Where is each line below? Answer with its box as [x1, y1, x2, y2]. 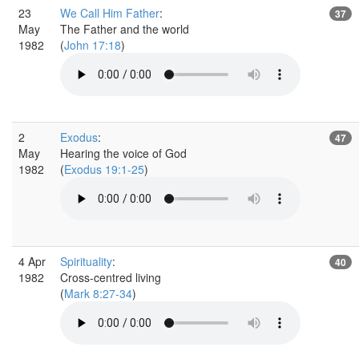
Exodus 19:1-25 [64, 160, 144, 177]
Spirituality [60, 252, 112, 269]
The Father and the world [60, 20, 189, 37]
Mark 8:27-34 [64, 284, 132, 301]
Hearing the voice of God [60, 144, 187, 161]
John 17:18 [64, 36, 121, 53]
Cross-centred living [60, 268, 161, 285]
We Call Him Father [60, 4, 159, 21]
